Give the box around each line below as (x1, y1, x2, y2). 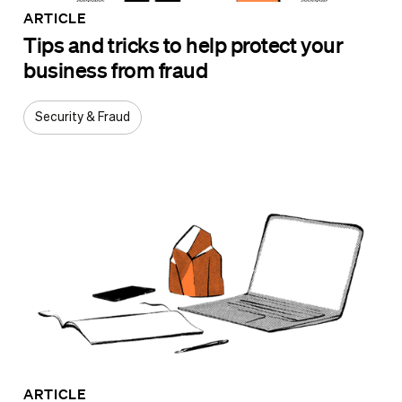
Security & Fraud (35, 111, 131, 125)
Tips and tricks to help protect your (23, 31, 344, 58)
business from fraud (23, 57, 208, 83)
